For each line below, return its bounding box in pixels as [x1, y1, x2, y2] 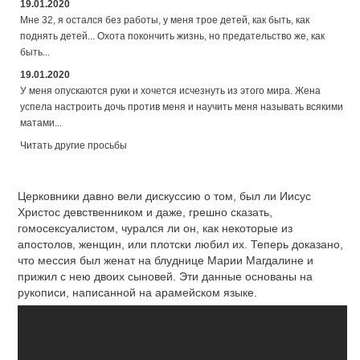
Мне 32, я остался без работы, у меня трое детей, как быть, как [20, 14, 309, 27]
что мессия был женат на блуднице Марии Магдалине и [18, 254, 313, 268]
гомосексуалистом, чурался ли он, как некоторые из [18, 222, 292, 235]
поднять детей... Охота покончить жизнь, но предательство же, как [20, 31, 325, 43]
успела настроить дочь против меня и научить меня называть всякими [20, 101, 343, 113]
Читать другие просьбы [20, 140, 127, 152]
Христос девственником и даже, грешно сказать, [18, 206, 272, 219]
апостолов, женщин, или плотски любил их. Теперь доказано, [18, 238, 343, 252]
